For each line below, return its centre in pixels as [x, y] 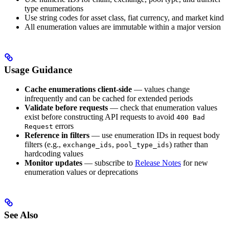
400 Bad [191, 118]
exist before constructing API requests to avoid [100, 117]
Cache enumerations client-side [78, 89]
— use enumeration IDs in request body [155, 135]
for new [194, 163]
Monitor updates [53, 163]
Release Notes [158, 163]
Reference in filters [57, 135]
